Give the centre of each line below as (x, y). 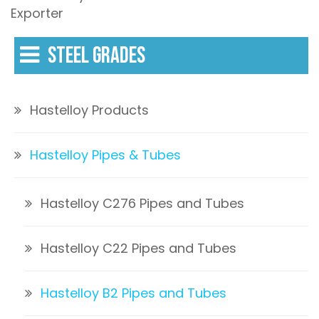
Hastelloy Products (89, 110)
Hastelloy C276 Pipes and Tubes (142, 204)
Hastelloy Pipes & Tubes (105, 155)
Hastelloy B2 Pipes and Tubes (134, 293)
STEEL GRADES (96, 56)
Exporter (37, 14)
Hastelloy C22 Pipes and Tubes (138, 249)
